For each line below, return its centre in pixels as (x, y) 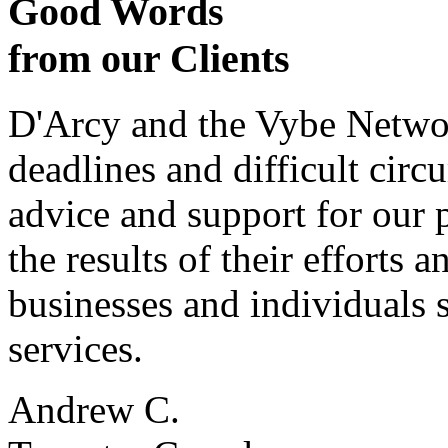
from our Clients (149, 59)
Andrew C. (94, 409)
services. (75, 348)
